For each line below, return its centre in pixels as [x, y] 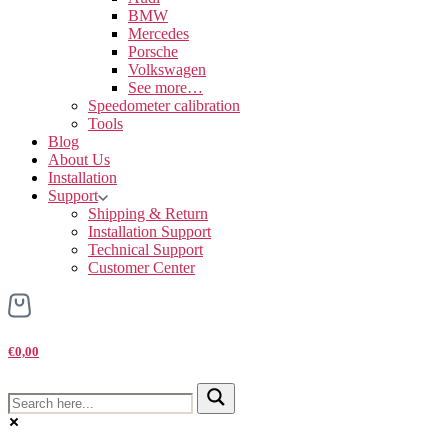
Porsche [153, 52]
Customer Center [141, 268]
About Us [79, 160]
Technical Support [145, 250]
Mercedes [158, 34]
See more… [165, 88]
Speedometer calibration [164, 106]
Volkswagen [167, 70]
